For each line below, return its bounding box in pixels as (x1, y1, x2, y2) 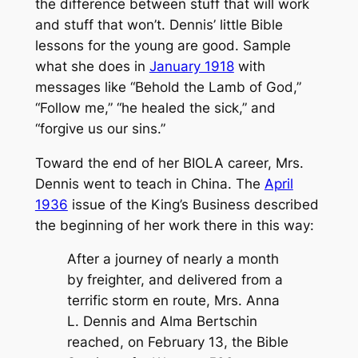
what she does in (34, 58, 149, 74)
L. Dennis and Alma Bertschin (66, 313, 257, 330)
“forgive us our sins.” (34, 120, 165, 137)
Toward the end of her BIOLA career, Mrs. (34, 154, 304, 171)
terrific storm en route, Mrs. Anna (66, 292, 280, 309)
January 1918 (149, 58, 234, 74)
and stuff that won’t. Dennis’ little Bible (34, 16, 283, 33)
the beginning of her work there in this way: (34, 217, 314, 233)
